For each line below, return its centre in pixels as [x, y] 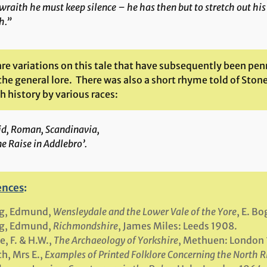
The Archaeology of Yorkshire [116, 240]
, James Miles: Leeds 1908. [177, 226]
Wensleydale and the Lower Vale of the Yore [145, 212]
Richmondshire [85, 226]
